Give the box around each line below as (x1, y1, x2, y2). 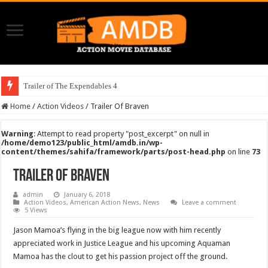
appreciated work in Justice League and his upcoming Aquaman (13, 238, 231, 248)
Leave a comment (182, 198, 237, 206)
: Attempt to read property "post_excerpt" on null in (33, 129, 210, 138)
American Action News (70, 198, 140, 206)
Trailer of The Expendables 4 (23, 81, 118, 90)
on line (226, 147, 252, 156)
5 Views (25, 206, 48, 214)
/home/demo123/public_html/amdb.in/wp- (1, 138, 163, 147)
